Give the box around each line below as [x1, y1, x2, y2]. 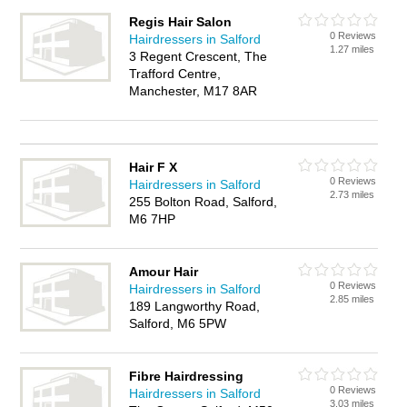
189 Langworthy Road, [129, 299, 261, 313]
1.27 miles [330, 44, 375, 55]
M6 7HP [129, 212, 176, 226]
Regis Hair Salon [129, 15, 233, 29]
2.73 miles [330, 189, 375, 200]
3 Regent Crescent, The [129, 49, 268, 64]
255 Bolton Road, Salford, [129, 194, 278, 209]
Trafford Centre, [129, 66, 222, 81]
